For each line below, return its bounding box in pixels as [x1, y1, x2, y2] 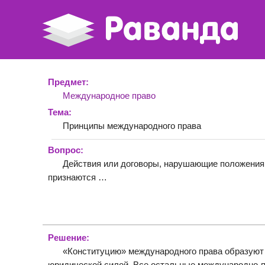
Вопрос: [48, 145, 83, 155]
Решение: [48, 232, 89, 243]
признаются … [48, 172, 107, 182]
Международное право [63, 91, 156, 101]
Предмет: [48, 77, 89, 87]
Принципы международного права [63, 121, 201, 131]
